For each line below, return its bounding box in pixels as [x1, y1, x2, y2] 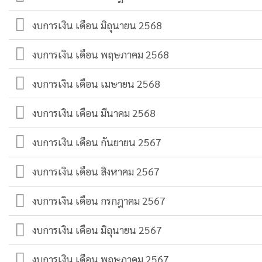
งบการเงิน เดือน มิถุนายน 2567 [32, 223, 163, 237]
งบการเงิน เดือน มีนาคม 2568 [32, 105, 156, 119]
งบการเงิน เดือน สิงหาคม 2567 [32, 164, 160, 178]
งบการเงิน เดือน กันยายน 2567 [32, 135, 162, 149]
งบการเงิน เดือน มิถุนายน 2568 [32, 18, 163, 32]
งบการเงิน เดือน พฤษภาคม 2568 [32, 47, 170, 61]
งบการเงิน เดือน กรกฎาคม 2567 [32, 194, 166, 208]
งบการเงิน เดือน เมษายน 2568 [32, 76, 161, 90]
